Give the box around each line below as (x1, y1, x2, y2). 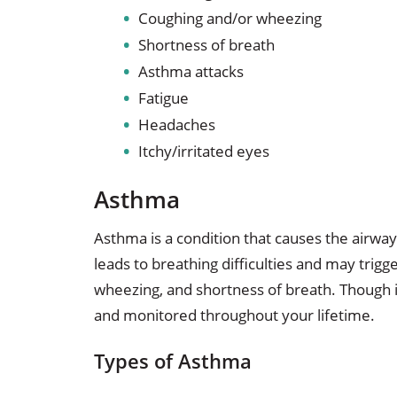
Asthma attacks (137, 61, 244, 82)
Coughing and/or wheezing (137, 8, 322, 29)
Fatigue (137, 88, 189, 109)
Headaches (137, 114, 215, 136)
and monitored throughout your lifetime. (93, 305, 375, 326)
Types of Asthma (93, 347, 252, 376)
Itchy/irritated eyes (137, 141, 269, 162)
